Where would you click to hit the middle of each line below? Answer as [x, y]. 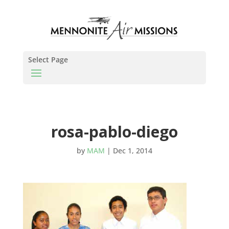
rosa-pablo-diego [114, 132]
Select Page [48, 60]
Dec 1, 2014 [132, 151]
